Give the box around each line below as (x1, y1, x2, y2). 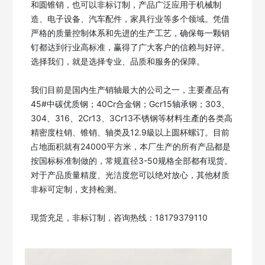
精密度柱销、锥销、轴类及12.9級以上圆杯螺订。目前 (31, 127, 230, 137)
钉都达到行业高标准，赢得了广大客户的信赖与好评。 (31, 42, 230, 52)
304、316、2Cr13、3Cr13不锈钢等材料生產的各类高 (31, 113, 233, 123)
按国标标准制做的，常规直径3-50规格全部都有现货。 (31, 156, 233, 166)
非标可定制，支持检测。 (31, 184, 122, 194)
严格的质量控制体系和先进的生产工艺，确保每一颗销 (31, 28, 230, 38)
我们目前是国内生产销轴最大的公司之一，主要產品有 (31, 85, 230, 95)
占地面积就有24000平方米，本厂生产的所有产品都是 (31, 141, 231, 151)
